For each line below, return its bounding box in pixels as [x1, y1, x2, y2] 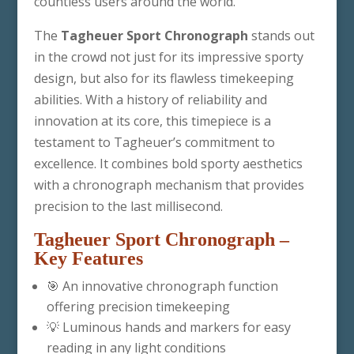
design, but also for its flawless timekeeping [33, 70, 294, 87]
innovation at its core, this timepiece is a [33, 112, 271, 130]
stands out [247, 27, 314, 44]
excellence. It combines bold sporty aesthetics [33, 155, 303, 172]
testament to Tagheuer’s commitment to [33, 134, 275, 151]
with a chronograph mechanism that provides [33, 176, 304, 194]
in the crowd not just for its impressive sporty [33, 48, 303, 66]
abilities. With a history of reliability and [33, 91, 267, 108]
